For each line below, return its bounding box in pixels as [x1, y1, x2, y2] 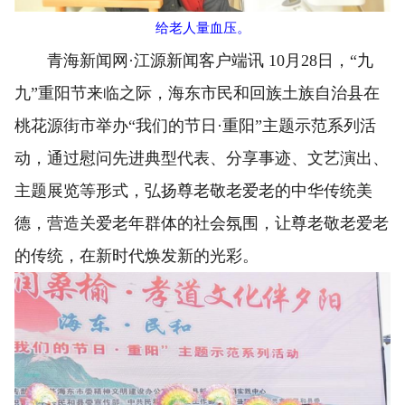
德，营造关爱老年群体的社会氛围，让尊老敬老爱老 [14, 214, 389, 233]
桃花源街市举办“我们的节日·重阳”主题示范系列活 [14, 117, 376, 136]
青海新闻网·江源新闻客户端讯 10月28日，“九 [14, 52, 373, 71]
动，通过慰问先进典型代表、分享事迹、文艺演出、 [14, 149, 389, 168]
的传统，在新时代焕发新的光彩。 [14, 247, 259, 266]
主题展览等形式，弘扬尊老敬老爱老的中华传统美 [14, 182, 372, 201]
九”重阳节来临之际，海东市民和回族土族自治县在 [14, 84, 380, 103]
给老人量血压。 [155, 21, 250, 36]
